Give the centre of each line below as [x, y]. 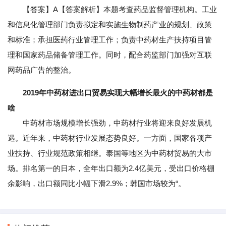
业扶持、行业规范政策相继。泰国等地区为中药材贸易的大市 [110, 153]
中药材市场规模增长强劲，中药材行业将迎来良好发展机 [110, 123]
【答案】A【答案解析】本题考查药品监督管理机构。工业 [112, 10]
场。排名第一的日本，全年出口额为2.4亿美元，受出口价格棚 [111, 168]
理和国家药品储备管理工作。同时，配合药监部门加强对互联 [110, 55]
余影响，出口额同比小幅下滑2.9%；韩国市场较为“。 [97, 184]
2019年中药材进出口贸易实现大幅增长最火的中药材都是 [118, 93]
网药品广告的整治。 [42, 70]
